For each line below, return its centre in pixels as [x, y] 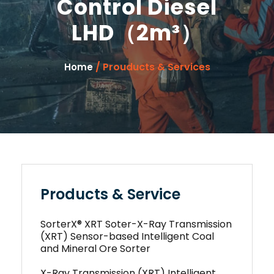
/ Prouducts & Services [151, 67]
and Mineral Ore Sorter [95, 249]
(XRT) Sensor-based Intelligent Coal [127, 236]
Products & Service [110, 194]
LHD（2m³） [137, 33]
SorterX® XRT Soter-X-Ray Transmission [136, 224]
